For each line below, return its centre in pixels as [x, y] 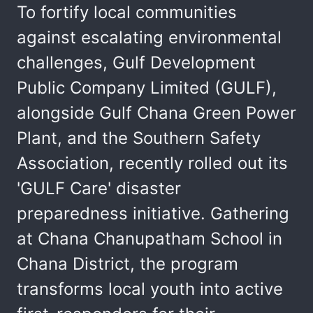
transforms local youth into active [150, 289]
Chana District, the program [128, 264]
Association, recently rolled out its [152, 163]
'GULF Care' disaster [99, 188]
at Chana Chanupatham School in [150, 239]
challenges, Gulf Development [136, 63]
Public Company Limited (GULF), [147, 88]
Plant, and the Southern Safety [139, 138]
